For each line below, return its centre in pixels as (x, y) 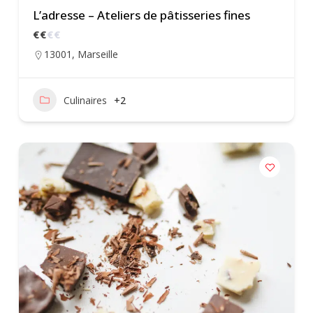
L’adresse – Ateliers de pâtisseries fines (141, 15)
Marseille (98, 54)
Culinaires (85, 100)
